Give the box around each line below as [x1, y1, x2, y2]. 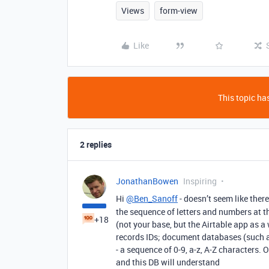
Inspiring [183, 175, 217, 187]
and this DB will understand [116, 256, 220, 268]
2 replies [80, 139, 112, 150]
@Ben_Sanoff [126, 193, 178, 204]
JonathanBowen [116, 175, 178, 187]
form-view [160, 5, 198, 16]
